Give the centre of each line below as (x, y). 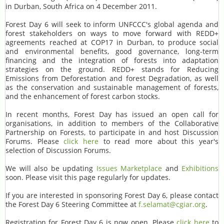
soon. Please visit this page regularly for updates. (88, 177)
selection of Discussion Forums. (58, 150)
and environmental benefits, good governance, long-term (112, 51)
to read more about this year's (159, 141)
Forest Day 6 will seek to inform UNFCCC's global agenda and (112, 24)
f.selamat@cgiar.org (172, 204)
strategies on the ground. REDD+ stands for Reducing (112, 69)
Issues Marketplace (129, 168)
